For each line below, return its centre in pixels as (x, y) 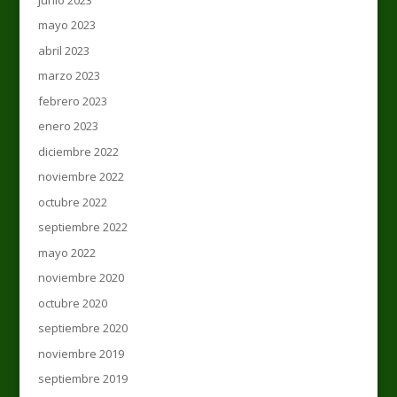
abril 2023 (63, 50)
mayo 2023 (66, 25)
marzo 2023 (69, 76)
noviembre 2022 (81, 177)
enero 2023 (68, 126)
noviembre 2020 (81, 278)
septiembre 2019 (82, 379)
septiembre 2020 (82, 328)
